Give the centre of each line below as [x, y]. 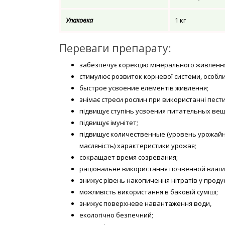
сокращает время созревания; [129, 157]
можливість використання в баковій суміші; [149, 192]
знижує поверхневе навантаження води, [145, 203]
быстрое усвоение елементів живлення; [144, 88]
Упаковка [79, 20]
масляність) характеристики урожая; [138, 145]
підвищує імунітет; [109, 122]
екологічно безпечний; [116, 215]
